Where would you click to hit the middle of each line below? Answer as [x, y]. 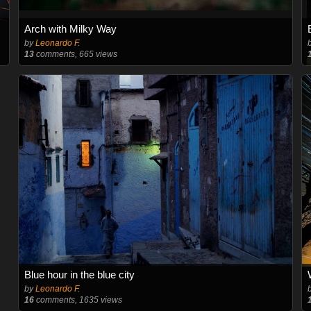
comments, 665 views [75, 54]
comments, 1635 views [78, 300]
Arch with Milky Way [70, 29]
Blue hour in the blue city [79, 275]
